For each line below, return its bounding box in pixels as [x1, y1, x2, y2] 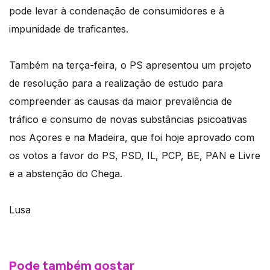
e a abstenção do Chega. [9, 168, 122, 180]
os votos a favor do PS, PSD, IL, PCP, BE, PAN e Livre [9, 149, 260, 162]
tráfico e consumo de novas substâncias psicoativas [9, 113, 247, 126]
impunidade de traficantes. [9, 23, 128, 36]
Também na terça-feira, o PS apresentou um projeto [9, 59, 251, 72]
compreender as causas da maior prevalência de [9, 95, 232, 108]
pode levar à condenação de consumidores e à [9, 5, 224, 17]
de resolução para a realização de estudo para [9, 77, 223, 90]
